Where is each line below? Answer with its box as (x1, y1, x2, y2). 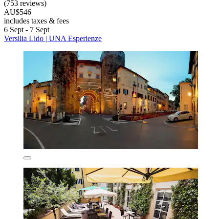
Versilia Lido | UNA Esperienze (4, 34, 102, 43)
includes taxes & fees (4, 17, 69, 25)
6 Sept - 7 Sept (4, 25, 49, 34)
